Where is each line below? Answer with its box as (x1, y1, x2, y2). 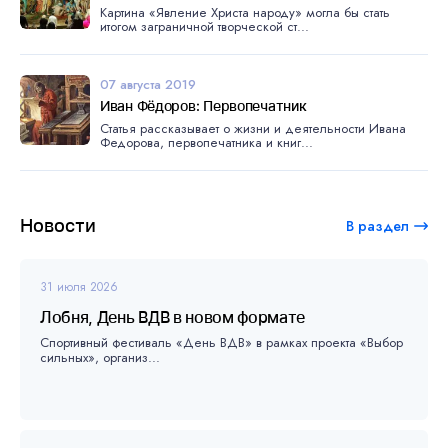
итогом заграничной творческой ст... (100, 17, 309, 36)
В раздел (346, 216, 409, 236)
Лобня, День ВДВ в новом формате (40, 307, 306, 327)
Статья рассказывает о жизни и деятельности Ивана (100, 119, 406, 138)
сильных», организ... (40, 348, 160, 367)
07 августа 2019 (100, 75, 196, 94)
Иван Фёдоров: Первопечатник (100, 97, 307, 114)
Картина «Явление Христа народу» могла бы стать (100, 3, 390, 22)
